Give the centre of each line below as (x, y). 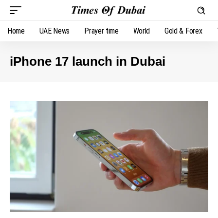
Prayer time (101, 31)
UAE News (54, 31)
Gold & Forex (183, 31)
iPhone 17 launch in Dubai (88, 61)
